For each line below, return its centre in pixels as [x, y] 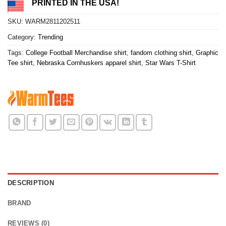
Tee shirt [20, 63]
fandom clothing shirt [161, 52]
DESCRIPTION [31, 183]
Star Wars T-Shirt [171, 63]
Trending [50, 37]
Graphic [207, 52]
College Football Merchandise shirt [76, 52]
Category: [23, 37]
